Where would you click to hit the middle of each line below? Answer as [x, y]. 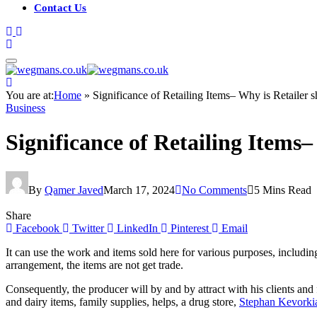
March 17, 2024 [139, 190]
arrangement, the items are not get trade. [94, 265]
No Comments [214, 190]
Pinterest [190, 228]
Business [25, 108]
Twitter [88, 228]
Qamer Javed [74, 190]
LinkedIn [137, 228]
